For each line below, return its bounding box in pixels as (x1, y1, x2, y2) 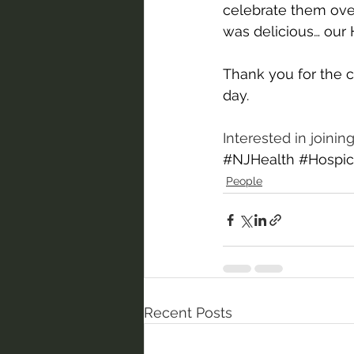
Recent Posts (144, 304, 232, 321)
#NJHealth (223, 151, 295, 168)
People (226, 175, 262, 187)
